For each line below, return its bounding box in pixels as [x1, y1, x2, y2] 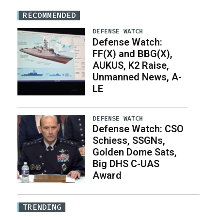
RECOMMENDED [23, 10, 76, 21]
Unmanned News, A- [92, 71, 182, 83]
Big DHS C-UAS [92, 158, 159, 170]
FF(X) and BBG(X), [92, 47, 172, 60]
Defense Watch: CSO [92, 123, 184, 135]
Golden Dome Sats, [92, 146, 177, 158]
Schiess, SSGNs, [92, 135, 165, 147]
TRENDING [23, 202, 62, 213]
